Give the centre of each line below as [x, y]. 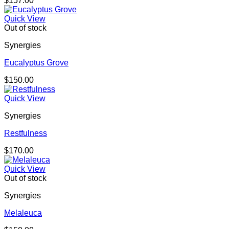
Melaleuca [23, 213]
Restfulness [26, 133]
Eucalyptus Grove [36, 63]
